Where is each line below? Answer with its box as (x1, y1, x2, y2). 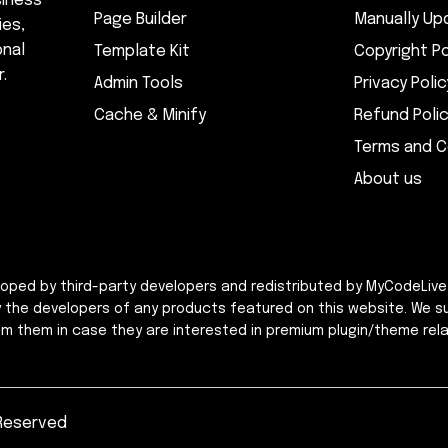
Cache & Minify (94, 107, 206, 125)
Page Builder (94, 11, 187, 29)
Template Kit (94, 43, 190, 61)
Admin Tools (94, 75, 183, 93)
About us (354, 171, 422, 189)
